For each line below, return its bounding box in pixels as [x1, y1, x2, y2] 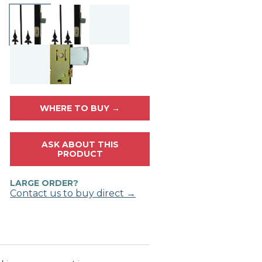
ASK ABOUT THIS [41, 139, 119, 150]
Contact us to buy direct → [10, 188, 136, 199]
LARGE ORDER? [10, 178, 79, 188]
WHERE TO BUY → [40, 103, 120, 113]
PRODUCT [57, 149, 103, 159]
